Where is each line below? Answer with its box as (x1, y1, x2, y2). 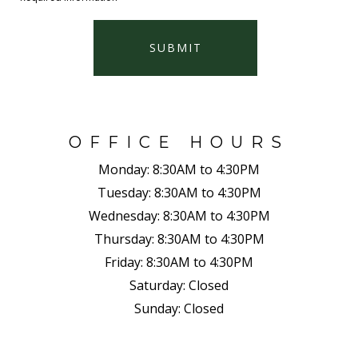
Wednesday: (88, 206, 160, 225)
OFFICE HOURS (69, 132, 289, 152)
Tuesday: (97, 183, 151, 201)
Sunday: (134, 299, 181, 317)
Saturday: (129, 276, 185, 294)
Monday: (98, 160, 149, 178)
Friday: (105, 253, 143, 271)
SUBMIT (149, 39, 202, 55)
